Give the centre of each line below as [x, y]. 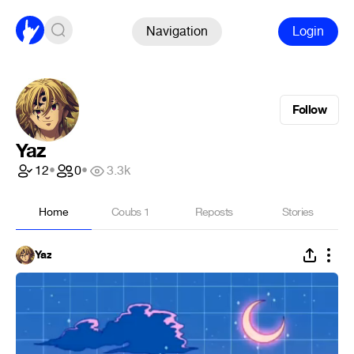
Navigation [177, 31]
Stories [298, 212]
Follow [309, 110]
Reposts [214, 212]
